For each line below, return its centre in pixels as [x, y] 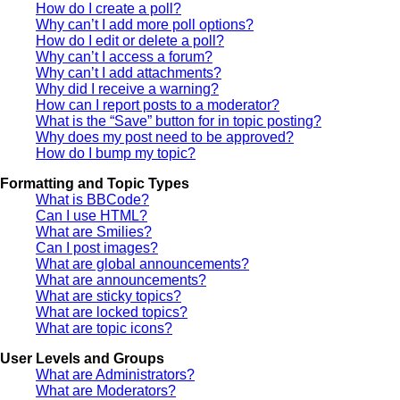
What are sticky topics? [108, 296]
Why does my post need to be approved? [165, 137]
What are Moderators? [106, 390]
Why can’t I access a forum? [124, 56]
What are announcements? [121, 279]
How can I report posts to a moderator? [158, 104]
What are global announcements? [142, 263]
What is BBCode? [92, 199]
